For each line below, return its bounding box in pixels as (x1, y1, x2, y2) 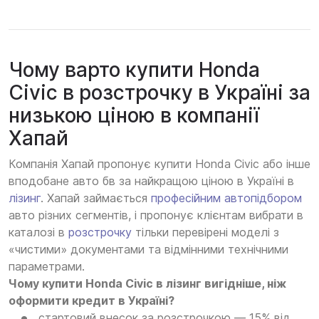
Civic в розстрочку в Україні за (9, 80, 310, 105)
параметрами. (9, 259, 85, 274)
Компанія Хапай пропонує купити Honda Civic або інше (9, 157, 310, 172)
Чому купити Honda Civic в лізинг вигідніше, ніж (9, 276, 286, 291)
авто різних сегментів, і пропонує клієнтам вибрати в (9, 208, 303, 223)
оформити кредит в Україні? (9, 293, 174, 308)
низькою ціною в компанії (9, 103, 259, 128)
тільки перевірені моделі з (132, 225, 279, 240)
